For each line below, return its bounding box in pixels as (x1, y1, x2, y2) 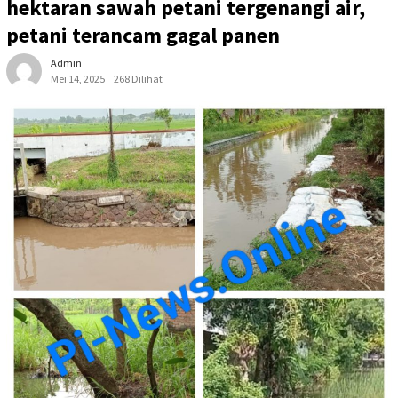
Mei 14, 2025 (51, 72, 105, 86)
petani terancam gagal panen (6, 21, 280, 50)
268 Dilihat (114, 72, 163, 86)
